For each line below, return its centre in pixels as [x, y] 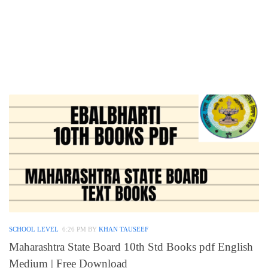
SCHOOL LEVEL [34, 229]
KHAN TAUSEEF [124, 229]
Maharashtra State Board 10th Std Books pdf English [131, 247]
